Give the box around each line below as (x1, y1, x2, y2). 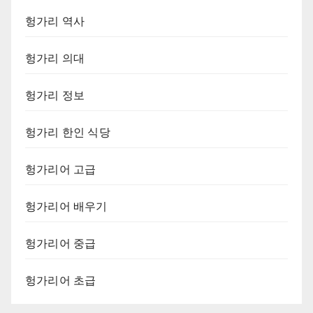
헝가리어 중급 (25, 237, 96, 249)
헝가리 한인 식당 (25, 126, 110, 138)
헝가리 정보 (25, 89, 85, 101)
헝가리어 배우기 (25, 200, 108, 212)
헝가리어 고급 (25, 163, 96, 175)
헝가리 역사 (25, 15, 85, 27)
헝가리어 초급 (25, 274, 96, 286)
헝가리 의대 (25, 52, 85, 64)
